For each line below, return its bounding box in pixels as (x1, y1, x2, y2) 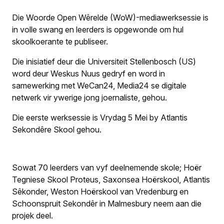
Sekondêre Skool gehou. (12, 124, 101, 134)
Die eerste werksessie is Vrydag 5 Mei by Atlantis (12, 112, 187, 122)
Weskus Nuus (50, 68, 102, 78)
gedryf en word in (102, 68, 165, 78)
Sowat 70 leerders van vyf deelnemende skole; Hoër (12, 162, 201, 172)
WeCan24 (77, 80, 113, 90)
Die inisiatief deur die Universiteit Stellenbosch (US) (12, 56, 196, 66)
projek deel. (12, 210, 53, 220)
